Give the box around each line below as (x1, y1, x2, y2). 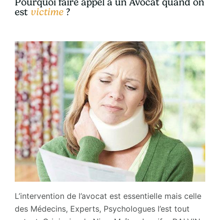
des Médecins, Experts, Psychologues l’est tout (14, 203, 190, 214)
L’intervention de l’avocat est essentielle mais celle (14, 191, 201, 201)
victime (30, 6, 63, 18)
